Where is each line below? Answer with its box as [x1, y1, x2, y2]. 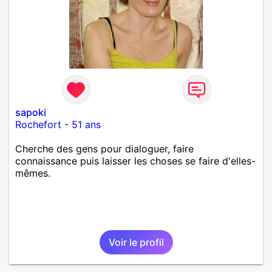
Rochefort [15, 118, 61, 131]
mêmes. [15, 166, 50, 179]
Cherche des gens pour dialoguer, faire [15, 142, 194, 155]
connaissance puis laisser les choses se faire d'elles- [15, 154, 256, 167]
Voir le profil [108, 236, 164, 248]
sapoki [15, 106, 46, 118]
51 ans [72, 118, 101, 131]
